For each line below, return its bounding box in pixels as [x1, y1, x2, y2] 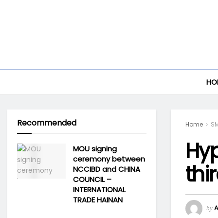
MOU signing [73, 144, 117, 154]
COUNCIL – [73, 174, 111, 184]
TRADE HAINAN [73, 195, 123, 205]
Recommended [17, 117, 76, 128]
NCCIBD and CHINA [73, 164, 140, 174]
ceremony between [73, 154, 145, 164]
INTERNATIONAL [73, 184, 126, 195]
